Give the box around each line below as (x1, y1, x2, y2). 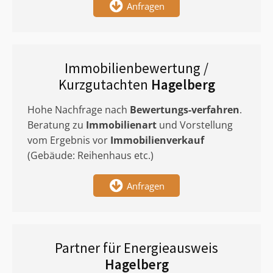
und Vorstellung (157, 118, 233, 132)
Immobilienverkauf (110, 133, 204, 147)
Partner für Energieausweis (55, 239, 218, 257)
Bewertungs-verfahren (130, 103, 239, 116)
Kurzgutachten (58, 76, 151, 93)
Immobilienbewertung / (65, 59, 208, 77)
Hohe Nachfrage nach (27, 103, 130, 116)
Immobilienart (86, 118, 157, 132)
